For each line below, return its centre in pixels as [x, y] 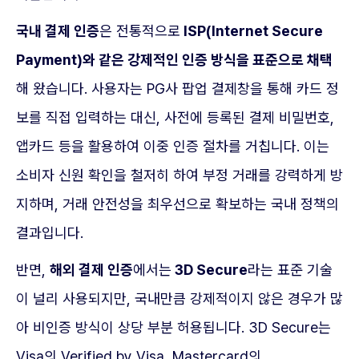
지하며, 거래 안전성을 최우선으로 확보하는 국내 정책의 [177, 204]
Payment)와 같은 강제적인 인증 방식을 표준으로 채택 [174, 60]
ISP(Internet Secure [252, 31]
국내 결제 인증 [58, 31]
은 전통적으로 [140, 31]
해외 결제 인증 [91, 270]
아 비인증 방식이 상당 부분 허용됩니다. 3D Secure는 [173, 328]
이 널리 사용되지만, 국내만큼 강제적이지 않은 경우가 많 [179, 299]
